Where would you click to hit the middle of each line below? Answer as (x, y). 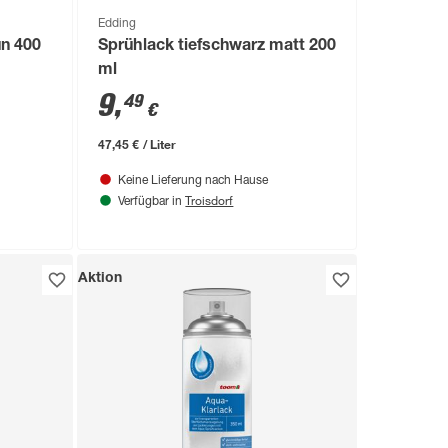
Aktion (100, 278)
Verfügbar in (152, 201)
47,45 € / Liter (137, 143)
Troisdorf (209, 199)
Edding (117, 23)
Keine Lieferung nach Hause (193, 180)
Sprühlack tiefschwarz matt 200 (217, 46)
